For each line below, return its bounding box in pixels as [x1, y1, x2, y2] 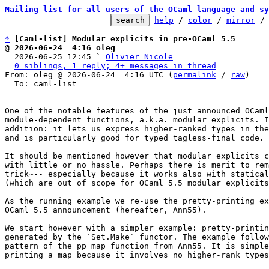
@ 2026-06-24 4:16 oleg [5, 43, 115, 52]
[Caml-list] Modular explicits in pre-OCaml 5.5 [14, 34, 235, 43]
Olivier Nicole [106, 52, 173, 61]
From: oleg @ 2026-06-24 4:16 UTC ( [5, 70, 173, 79]
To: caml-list [5, 79, 14, 88]
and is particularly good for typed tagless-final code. [5, 133, 264, 142]
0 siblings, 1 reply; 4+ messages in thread [14, 61, 216, 70]
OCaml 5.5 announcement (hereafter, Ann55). [5, 205, 207, 214]
